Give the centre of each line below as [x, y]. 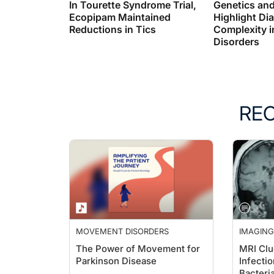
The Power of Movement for [138, 249]
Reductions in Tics [113, 29]
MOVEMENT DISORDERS [122, 231]
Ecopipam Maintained [120, 17]
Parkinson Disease [116, 261]
